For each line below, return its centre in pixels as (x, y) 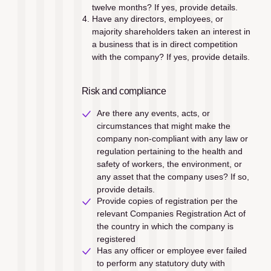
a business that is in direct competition (165, 44)
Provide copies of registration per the (167, 201)
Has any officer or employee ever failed (171, 250)
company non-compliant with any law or (172, 139)
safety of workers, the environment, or (169, 164)
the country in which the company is (165, 227)
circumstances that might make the (163, 126)
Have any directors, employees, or (157, 18)
